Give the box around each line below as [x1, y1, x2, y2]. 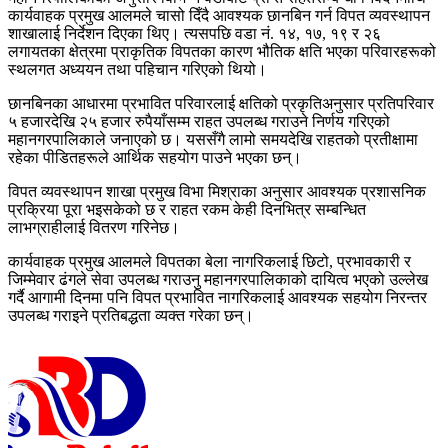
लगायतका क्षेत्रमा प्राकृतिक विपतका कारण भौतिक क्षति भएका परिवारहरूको [8, 42, 436, 60]
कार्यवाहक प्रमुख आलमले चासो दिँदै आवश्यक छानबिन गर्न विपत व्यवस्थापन [8, 6, 430, 24]
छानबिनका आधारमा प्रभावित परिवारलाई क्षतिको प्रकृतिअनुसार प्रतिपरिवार [8, 94, 434, 112]
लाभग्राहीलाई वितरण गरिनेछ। [8, 218, 180, 236]
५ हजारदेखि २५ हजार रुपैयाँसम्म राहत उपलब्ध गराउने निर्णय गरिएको [8, 112, 390, 130]
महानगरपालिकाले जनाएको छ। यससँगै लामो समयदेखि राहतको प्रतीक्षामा [8, 130, 418, 148]
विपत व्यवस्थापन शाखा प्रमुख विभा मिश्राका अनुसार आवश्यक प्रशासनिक [8, 182, 426, 200]
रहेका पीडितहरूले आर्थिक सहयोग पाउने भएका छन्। [8, 148, 302, 166]
